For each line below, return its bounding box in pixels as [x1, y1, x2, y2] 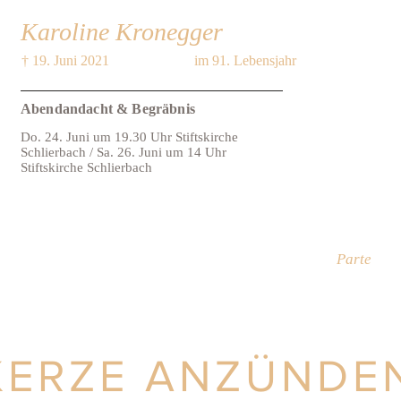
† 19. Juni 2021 [21, 53, 109, 68]
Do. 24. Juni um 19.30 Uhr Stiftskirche [21, 130, 238, 144]
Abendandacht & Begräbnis [21, 101, 195, 116]
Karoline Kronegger [21, 18, 223, 46]
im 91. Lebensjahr [194, 53, 296, 68]
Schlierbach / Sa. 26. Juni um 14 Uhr [21, 145, 226, 159]
